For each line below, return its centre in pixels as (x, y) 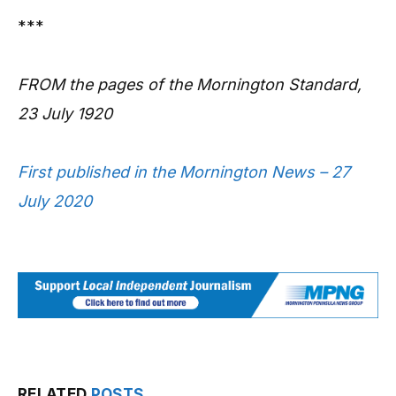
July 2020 (55, 202)
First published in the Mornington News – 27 (184, 172)
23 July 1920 (65, 114)
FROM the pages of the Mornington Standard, (190, 85)
